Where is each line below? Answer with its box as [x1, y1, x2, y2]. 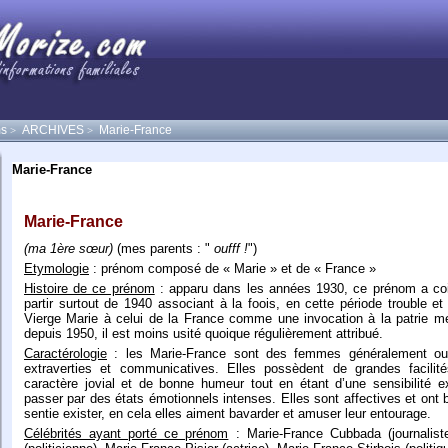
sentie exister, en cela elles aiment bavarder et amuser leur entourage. [24, 406, 431, 422]
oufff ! [214, 241, 248, 257]
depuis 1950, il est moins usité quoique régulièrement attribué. [24, 326, 383, 342]
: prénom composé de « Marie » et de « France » [89, 261, 376, 277]
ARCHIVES [22, 123, 84, 137]
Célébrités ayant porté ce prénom [24, 426, 229, 442]
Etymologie [24, 261, 89, 277]
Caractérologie [24, 346, 107, 362]
